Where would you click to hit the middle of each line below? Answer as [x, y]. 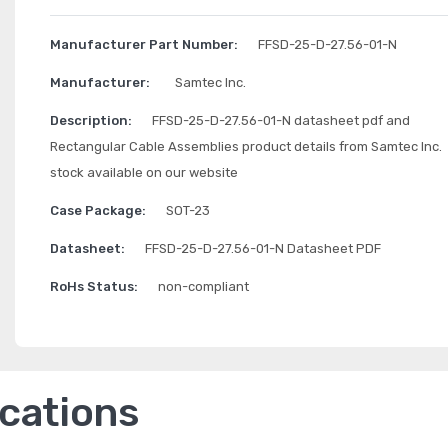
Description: [90, 120]
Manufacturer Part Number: [143, 44]
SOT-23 [187, 210]
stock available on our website [143, 172]
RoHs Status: [93, 286]
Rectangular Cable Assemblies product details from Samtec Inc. [245, 146]
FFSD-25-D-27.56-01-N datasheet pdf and [280, 120]
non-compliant [203, 286]
